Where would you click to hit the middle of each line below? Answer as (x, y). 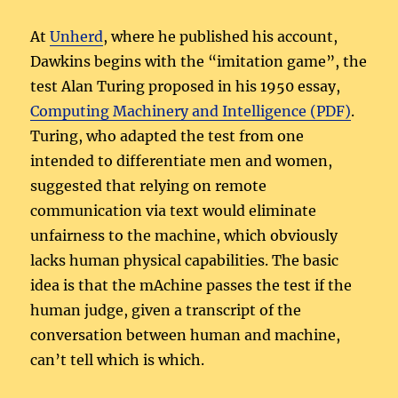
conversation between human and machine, (186, 335)
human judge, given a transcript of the (166, 310)
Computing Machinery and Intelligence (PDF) (191, 111)
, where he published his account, (221, 37)
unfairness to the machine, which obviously (184, 236)
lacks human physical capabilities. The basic (185, 261)
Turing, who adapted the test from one (167, 136)
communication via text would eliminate (174, 211)
